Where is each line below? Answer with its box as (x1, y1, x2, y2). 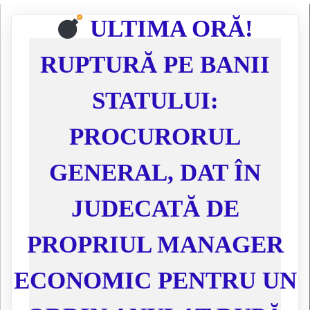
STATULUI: (91, 86, 219, 114)
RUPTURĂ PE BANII (40, 51, 270, 78)
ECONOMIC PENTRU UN (13, 266, 297, 294)
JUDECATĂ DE (71, 194, 239, 222)
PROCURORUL (69, 122, 241, 150)
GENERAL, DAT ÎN (49, 158, 261, 186)
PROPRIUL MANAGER (26, 230, 284, 258)
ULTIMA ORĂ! (84, 15, 254, 42)
